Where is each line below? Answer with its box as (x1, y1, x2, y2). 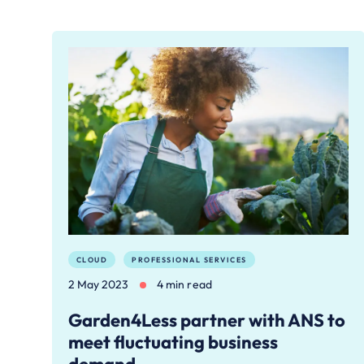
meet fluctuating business (67, 331, 278, 354)
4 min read (156, 277, 212, 292)
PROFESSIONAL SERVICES (132, 254, 247, 264)
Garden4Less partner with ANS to (67, 309, 345, 332)
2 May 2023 (67, 277, 129, 292)
